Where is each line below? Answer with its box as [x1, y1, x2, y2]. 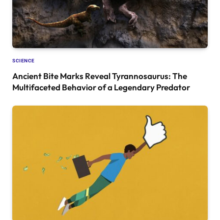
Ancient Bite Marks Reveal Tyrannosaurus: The [12, 71, 187, 82]
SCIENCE [12, 58, 35, 64]
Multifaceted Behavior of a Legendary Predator [12, 82, 190, 93]
